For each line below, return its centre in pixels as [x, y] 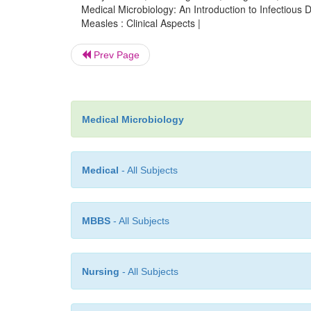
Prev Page [115, 55]
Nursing [101, 271]
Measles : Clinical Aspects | [141, 23]
